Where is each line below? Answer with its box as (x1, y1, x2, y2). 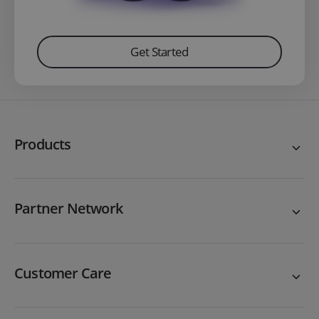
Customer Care (14, 263, 112, 283)
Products (14, 134, 71, 154)
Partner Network (14, 199, 122, 219)
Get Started (130, 43, 189, 61)
